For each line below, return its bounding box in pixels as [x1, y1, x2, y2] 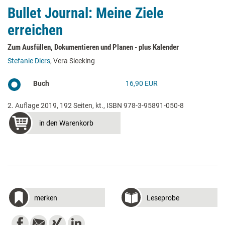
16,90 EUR [126, 79, 158, 87]
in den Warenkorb [39, 119, 93, 127]
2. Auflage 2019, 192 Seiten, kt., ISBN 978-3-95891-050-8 [8, 101, 184, 109]
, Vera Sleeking [50, 56, 95, 65]
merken [34, 193, 57, 202]
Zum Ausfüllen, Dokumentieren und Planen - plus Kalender [8, 42, 179, 52]
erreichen [8, 21, 63, 39]
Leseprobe [147, 193, 179, 202]
